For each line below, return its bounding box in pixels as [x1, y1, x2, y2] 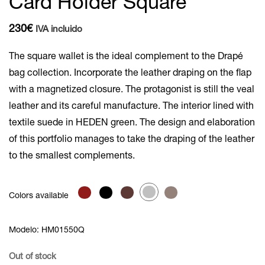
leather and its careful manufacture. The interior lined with [9, 102, 254, 112]
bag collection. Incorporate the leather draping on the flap [9, 69, 251, 79]
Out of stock [9, 252, 56, 261]
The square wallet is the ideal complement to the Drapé [9, 52, 243, 62]
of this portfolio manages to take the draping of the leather [9, 135, 254, 145]
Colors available [9, 192, 69, 201]
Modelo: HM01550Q [9, 226, 85, 235]
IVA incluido [35, 25, 82, 34]
